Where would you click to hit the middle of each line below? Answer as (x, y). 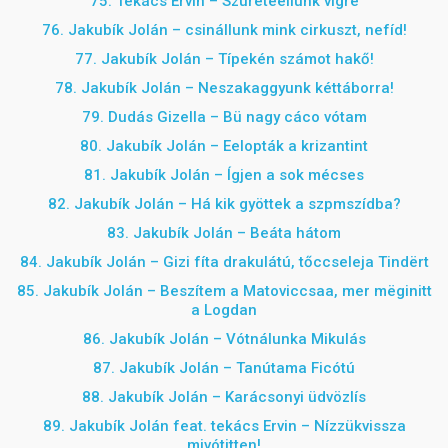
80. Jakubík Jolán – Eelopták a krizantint (224, 146)
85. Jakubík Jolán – (88, 291)
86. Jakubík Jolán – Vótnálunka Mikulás (224, 339)
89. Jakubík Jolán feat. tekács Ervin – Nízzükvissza (224, 426)
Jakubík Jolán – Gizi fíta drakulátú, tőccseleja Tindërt (237, 262)
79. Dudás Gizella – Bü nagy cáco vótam (224, 117)
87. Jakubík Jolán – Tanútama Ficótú (224, 368)
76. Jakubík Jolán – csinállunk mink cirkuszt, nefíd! (224, 30)
